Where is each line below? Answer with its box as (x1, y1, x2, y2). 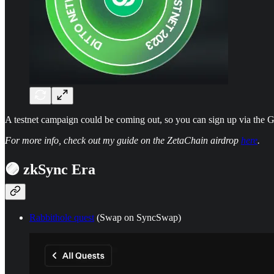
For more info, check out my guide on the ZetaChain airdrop (5, 135, 241, 146)
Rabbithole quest (29, 212, 94, 223)
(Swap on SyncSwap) (94, 212, 181, 223)
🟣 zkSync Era (5, 161, 95, 177)
